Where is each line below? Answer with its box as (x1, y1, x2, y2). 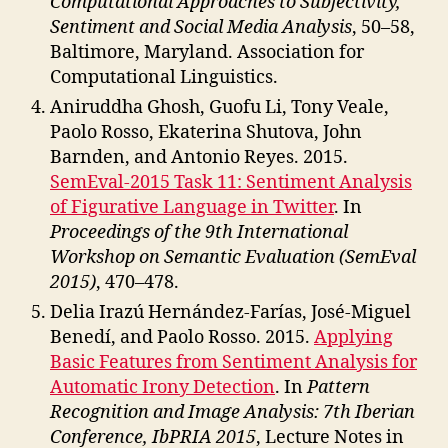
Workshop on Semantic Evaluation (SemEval (50, 246, 416, 269)
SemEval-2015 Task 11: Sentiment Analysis (50, 171, 412, 194)
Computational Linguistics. (50, 66, 278, 89)
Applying (314, 326, 393, 349)
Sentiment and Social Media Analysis (50, 16, 352, 39)
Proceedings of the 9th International (50, 221, 348, 244)
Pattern (307, 376, 370, 399)
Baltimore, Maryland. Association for (50, 41, 364, 64)
